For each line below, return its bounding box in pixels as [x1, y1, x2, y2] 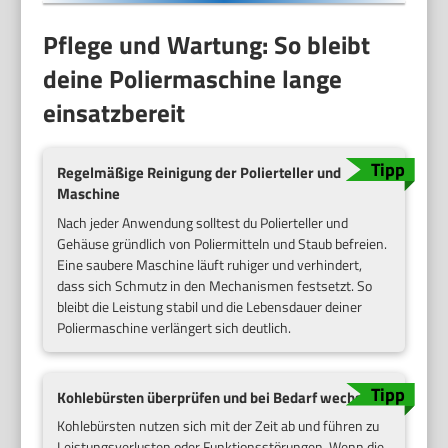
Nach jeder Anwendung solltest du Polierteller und [57, 211, 349, 233]
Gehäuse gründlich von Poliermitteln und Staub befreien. [57, 232, 388, 254]
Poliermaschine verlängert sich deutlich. [57, 316, 292, 338]
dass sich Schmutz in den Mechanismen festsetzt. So [57, 274, 373, 296]
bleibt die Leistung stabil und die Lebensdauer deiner [57, 295, 363, 317]
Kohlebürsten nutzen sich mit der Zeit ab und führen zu [57, 415, 380, 437]
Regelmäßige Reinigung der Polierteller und [57, 160, 342, 184]
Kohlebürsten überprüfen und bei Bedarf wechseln [57, 385, 383, 409]
